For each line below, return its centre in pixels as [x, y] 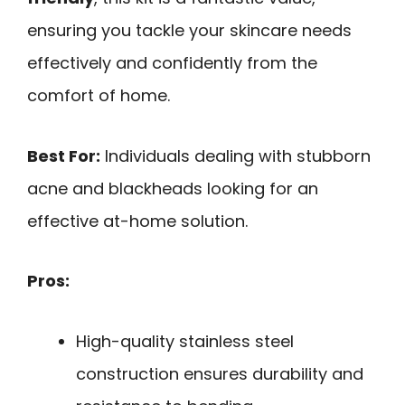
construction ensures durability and [220, 373]
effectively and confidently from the [172, 62]
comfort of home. [99, 95]
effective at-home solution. [137, 221]
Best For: [64, 155]
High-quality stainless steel [185, 341]
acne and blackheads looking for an [173, 188]
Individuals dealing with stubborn [235, 155]
